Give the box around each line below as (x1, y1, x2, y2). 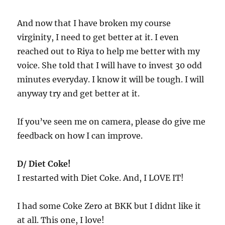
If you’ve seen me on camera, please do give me (17, 117, 206, 127)
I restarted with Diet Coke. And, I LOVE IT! (17, 173, 184, 183)
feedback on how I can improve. (17, 131, 143, 141)
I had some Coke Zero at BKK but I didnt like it (17, 201, 201, 211)
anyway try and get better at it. (17, 88, 140, 98)
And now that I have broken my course (17, 18, 171, 28)
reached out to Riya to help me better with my (17, 46, 200, 56)
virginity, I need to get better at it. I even (17, 32, 179, 42)
